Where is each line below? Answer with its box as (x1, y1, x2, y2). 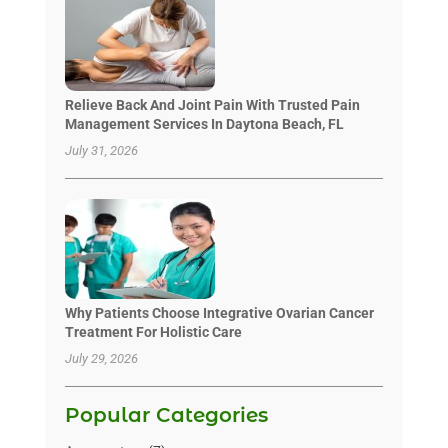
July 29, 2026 (64, 350, 138, 366)
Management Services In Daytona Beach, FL (64, 115, 344, 132)
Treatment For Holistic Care (64, 323, 242, 340)
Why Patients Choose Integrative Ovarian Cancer (64, 304, 374, 321)
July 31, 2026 (64, 142, 138, 158)
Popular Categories (64, 402, 268, 427)
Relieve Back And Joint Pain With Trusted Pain (64, 96, 360, 113)
